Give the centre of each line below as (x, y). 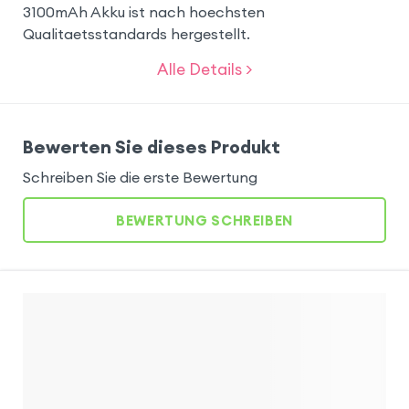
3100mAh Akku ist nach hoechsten (143, 11)
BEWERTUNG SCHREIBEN (204, 220)
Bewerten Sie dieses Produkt (151, 146)
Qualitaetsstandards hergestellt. (136, 33)
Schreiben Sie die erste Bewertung (140, 178)
